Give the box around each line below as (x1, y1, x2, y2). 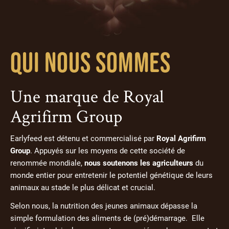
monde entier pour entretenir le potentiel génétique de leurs (10, 171, 213, 180)
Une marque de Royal (10, 84, 165, 108)
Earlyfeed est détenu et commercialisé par (10, 134, 156, 144)
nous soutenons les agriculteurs (84, 158, 193, 168)
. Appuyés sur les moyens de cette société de (30, 146, 185, 156)
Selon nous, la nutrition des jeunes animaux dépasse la (10, 201, 197, 211)
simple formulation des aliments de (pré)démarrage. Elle (10, 213, 204, 223)
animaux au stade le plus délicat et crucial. (10, 183, 155, 193)
